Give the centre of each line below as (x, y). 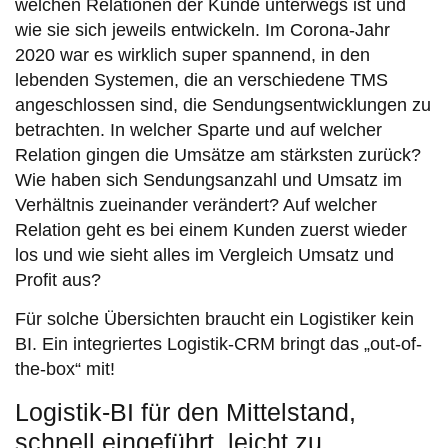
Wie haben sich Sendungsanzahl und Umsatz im (208, 179)
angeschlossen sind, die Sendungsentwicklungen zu (223, 104)
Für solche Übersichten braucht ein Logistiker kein (214, 319)
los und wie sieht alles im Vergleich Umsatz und (204, 254)
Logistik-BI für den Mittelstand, (185, 411)
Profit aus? (58, 279)
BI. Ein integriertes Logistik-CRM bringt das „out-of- (218, 344)
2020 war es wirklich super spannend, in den (192, 54)
